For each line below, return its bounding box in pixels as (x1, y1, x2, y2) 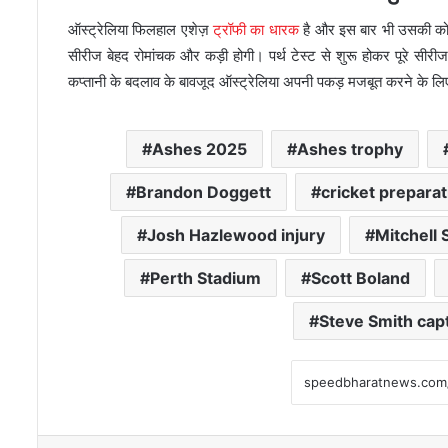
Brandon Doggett (135, 181, 271, 202)
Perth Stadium (150, 267, 262, 288)
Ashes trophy (296, 138, 403, 159)
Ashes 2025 (151, 138, 247, 159)
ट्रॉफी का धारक (213, 19, 299, 39)
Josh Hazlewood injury (147, 224, 326, 245)
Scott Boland (311, 267, 411, 288)
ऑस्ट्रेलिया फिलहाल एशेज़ (68, 19, 214, 39)
